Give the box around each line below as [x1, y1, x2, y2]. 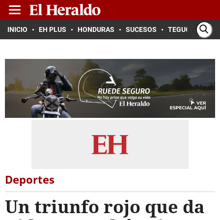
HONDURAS [78, 26, 114, 33]
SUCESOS [126, 26, 157, 33]
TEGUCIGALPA [168, 26, 214, 33]
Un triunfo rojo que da [5, 194, 205, 219]
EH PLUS [39, 26, 66, 33]
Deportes [5, 172, 55, 187]
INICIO [7, 26, 27, 33]
